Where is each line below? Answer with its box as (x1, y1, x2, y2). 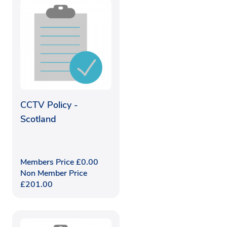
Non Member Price (20, 167, 87, 179)
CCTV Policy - (20, 98, 78, 111)
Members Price (20, 156, 76, 168)
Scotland (20, 112, 56, 125)
